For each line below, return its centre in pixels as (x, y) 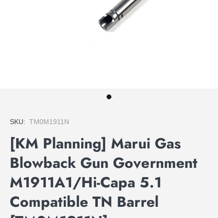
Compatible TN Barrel (84, 202)
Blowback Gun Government (104, 163)
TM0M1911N (49, 122)
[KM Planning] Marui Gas (95, 143)
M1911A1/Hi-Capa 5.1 (86, 182)
